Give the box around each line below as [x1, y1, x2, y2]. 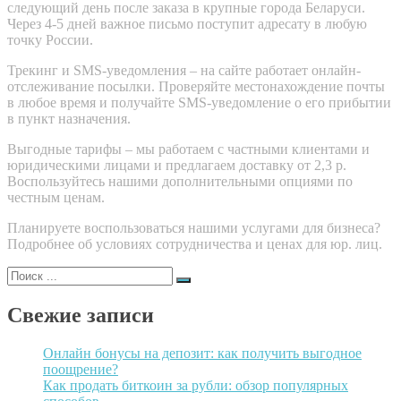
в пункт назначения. [7, 110, 131, 126]
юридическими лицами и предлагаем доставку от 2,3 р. [7, 157, 346, 173]
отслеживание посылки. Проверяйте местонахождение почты [7, 78, 385, 94]
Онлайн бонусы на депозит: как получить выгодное [43, 345, 362, 361]
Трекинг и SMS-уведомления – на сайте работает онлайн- [7, 62, 361, 78]
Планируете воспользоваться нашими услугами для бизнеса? [7, 219, 380, 235]
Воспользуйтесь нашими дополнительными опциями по [7, 173, 353, 189]
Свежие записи [7, 303, 154, 327]
